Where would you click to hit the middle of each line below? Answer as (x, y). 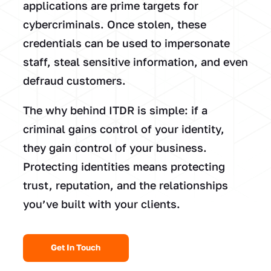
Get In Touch (76, 248)
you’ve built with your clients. (101, 204)
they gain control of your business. (115, 148)
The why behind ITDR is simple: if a (115, 110)
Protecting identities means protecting (124, 167)
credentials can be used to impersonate (126, 43)
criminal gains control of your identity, (123, 129)
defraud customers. (74, 81)
